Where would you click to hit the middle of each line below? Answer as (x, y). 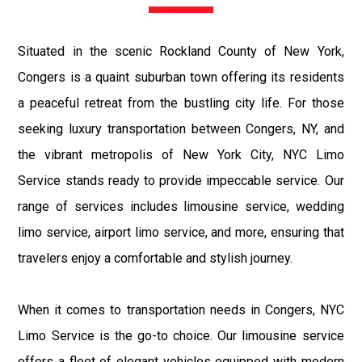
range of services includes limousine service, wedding (181, 206)
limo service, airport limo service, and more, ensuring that (181, 232)
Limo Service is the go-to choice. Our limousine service (181, 335)
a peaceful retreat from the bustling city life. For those (181, 103)
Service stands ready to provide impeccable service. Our (181, 180)
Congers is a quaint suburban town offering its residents (181, 77)
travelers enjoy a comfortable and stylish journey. (156, 258)
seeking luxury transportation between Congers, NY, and (181, 128)
